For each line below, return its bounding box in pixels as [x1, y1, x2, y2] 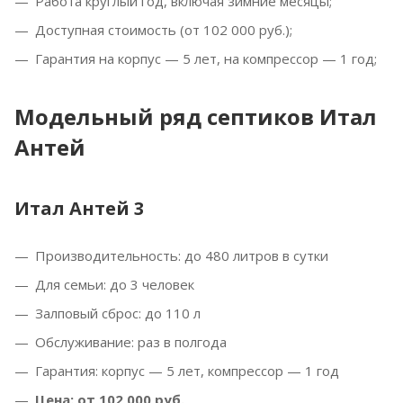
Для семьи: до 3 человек [35, 275, 194, 293]
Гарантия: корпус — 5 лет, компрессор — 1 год [35, 362, 339, 380]
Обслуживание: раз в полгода [35, 333, 227, 351]
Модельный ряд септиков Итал [14, 102, 377, 131]
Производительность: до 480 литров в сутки [35, 246, 328, 264]
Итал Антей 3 [14, 196, 144, 220]
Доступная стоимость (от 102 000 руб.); [35, 21, 292, 39]
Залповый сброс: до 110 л [35, 304, 201, 322]
